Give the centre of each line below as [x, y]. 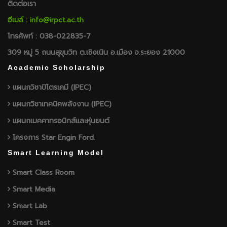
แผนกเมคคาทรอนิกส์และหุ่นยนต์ [61, 121]
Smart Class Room [44, 173]
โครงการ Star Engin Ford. [54, 138]
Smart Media [34, 189]
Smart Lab [30, 206]
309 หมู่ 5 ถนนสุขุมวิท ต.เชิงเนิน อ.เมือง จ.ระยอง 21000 [96, 52]
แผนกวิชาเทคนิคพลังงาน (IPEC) [62, 104]
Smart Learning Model [56, 153]
